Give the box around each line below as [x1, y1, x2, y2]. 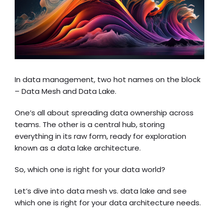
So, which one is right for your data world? [15, 164, 165, 175]
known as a [15, 143, 57, 153]
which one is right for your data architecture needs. [15, 197, 201, 208]
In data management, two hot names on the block [15, 74, 200, 85]
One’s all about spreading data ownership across [15, 108, 194, 118]
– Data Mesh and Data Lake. [15, 86, 116, 97]
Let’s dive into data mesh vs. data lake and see [15, 186, 187, 197]
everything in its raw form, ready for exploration [15, 131, 186, 142]
